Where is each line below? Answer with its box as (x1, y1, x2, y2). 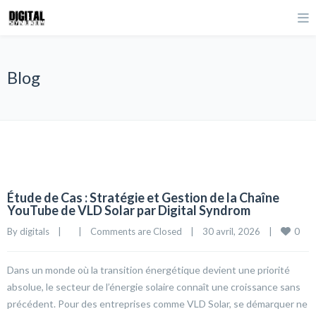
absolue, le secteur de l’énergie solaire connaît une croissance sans (7, 281, 300, 293)
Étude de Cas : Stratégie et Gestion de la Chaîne (7, 190, 279, 205)
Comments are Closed (90, 226, 182, 237)
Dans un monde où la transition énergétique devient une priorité (7, 264, 290, 276)
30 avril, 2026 (202, 226, 269, 237)
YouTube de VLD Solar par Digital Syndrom (7, 202, 250, 218)
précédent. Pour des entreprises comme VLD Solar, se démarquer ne (7, 298, 308, 310)
